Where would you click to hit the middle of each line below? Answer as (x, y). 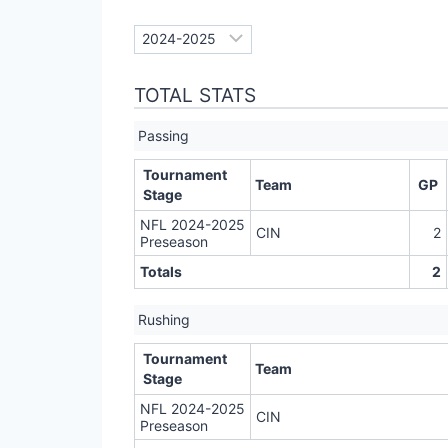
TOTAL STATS (195, 95)
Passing (163, 136)
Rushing (164, 320)
